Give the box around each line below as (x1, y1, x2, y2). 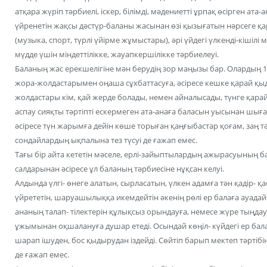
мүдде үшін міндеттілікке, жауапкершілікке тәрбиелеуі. (15, 48, 219, 60)
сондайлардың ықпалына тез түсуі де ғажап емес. (15, 134, 197, 145)
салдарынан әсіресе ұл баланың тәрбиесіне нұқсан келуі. (15, 163, 224, 174)
